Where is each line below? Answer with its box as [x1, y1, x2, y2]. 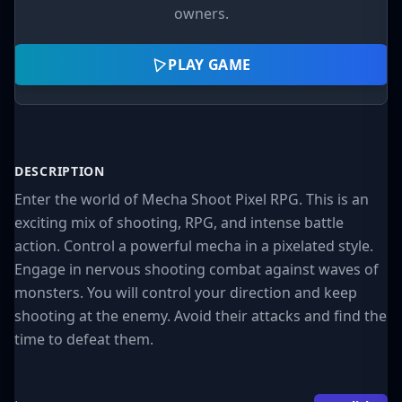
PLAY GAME [171, 55, 245, 74]
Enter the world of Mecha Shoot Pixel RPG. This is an [14, 189, 369, 209]
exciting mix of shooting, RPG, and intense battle [14, 213, 344, 232]
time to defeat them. [14, 329, 153, 349]
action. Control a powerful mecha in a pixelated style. [14, 236, 373, 256]
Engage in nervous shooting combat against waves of [14, 259, 379, 279]
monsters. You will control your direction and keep [14, 283, 357, 302]
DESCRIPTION [14, 162, 105, 179]
